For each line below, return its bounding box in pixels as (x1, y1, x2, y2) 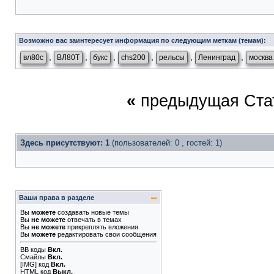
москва (249, 53, 273, 62)
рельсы (159, 53, 185, 62)
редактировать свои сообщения (56, 231, 157, 238)
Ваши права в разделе (19, 194, 94, 201)
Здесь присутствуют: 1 (20, 138, 112, 147)
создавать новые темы (56, 209, 129, 216)
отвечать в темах (65, 216, 122, 223)
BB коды (20, 246, 46, 253)
